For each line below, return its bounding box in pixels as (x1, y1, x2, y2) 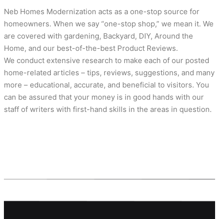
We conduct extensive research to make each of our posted (4, 56, 209, 66)
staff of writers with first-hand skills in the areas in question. (4, 105, 212, 114)
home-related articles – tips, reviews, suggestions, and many (4, 68, 215, 78)
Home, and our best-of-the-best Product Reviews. (4, 44, 178, 53)
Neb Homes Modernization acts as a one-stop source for (4, 7, 199, 17)
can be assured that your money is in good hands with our (4, 92, 204, 102)
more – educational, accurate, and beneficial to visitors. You (4, 80, 209, 90)
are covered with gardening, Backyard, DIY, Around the (4, 31, 193, 41)
